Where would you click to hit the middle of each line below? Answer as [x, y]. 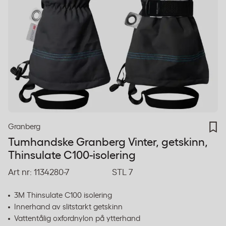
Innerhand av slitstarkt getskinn [68, 207]
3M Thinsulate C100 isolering [63, 195]
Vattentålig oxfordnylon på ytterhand [77, 219]
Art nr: [20, 172]
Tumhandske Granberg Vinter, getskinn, [108, 142]
